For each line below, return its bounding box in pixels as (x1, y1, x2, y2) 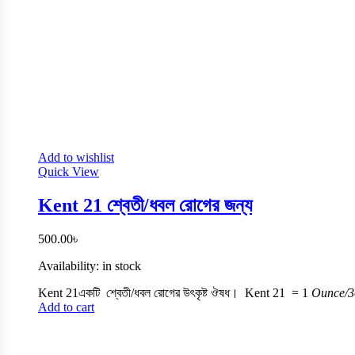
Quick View (38, 164, 99, 178)
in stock (102, 258, 141, 273)
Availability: (38, 258, 102, 273)
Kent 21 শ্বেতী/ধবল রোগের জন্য (38, 194, 252, 216)
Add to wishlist (38, 150, 114, 164)
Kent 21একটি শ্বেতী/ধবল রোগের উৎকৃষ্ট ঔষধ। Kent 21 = (38, 285, 302, 300)
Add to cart (38, 300, 94, 314)
